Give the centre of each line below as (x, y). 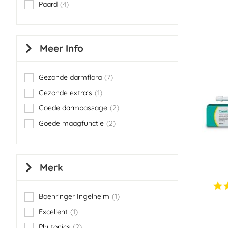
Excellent (53, 212)
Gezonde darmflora (70, 77)
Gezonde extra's (65, 93)
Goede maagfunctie (71, 123)
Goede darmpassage (73, 108)
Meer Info (62, 48)
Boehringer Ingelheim (74, 196)
